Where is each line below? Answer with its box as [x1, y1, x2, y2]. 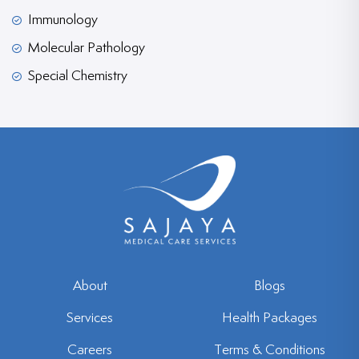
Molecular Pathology [28, 40, 145, 55]
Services [67, 311, 113, 326]
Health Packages [221, 311, 317, 326]
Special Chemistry [28, 68, 127, 83]
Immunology [28, 12, 98, 27]
